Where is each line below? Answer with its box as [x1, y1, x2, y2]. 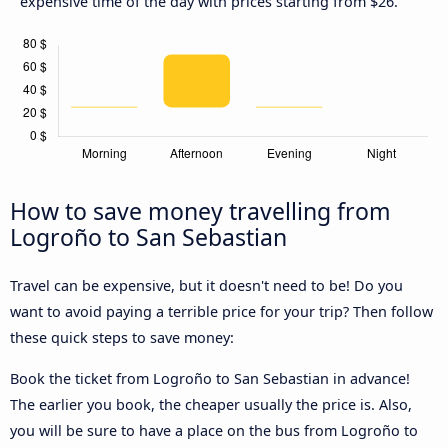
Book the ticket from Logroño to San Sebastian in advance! [10, 368, 410, 388]
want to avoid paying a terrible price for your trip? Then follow [10, 302, 433, 322]
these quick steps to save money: [10, 328, 234, 348]
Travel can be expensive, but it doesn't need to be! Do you [10, 276, 403, 296]
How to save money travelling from [10, 195, 391, 228]
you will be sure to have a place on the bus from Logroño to [10, 420, 418, 440]
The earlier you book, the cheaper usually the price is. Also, [10, 394, 412, 414]
